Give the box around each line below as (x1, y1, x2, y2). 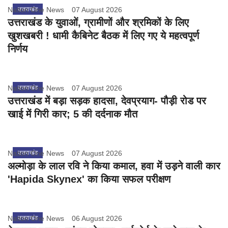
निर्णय (8, 43, 27, 55)
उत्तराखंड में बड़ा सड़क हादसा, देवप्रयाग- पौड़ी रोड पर (8, 95, 206, 107)
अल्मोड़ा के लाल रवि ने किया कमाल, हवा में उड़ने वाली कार (8, 160, 220, 172)
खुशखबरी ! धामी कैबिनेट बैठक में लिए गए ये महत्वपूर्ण (8, 30, 199, 42)
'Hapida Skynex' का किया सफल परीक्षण (8, 174, 170, 185)
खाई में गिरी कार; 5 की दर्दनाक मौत (8, 108, 137, 120)
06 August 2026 (72, 214, 122, 223)
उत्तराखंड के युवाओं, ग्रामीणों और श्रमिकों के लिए (8, 17, 189, 28)
